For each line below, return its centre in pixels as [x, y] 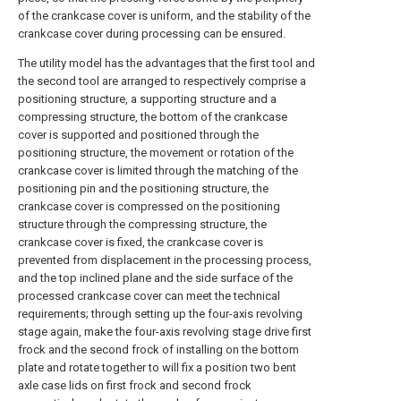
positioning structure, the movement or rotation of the [156, 153]
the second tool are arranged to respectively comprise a [162, 81]
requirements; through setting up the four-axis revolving [160, 314]
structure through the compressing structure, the [142, 224]
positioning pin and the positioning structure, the [143, 188]
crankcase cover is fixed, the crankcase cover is [141, 242]
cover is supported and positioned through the [138, 135]
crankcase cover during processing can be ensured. [152, 34]
